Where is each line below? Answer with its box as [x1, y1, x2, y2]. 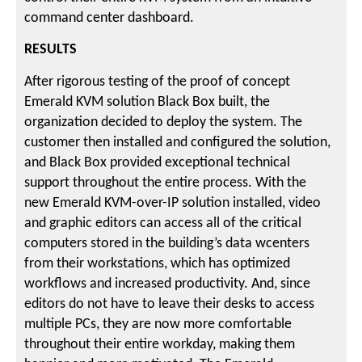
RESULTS [24, 42, 78, 58]
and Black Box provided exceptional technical [24, 154, 291, 170]
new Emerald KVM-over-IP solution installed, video [24, 195, 322, 211]
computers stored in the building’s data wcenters [24, 235, 310, 251]
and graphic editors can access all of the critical [24, 215, 302, 231]
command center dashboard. [24, 11, 195, 27]
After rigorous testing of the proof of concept [24, 74, 291, 90]
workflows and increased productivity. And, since [24, 276, 311, 292]
